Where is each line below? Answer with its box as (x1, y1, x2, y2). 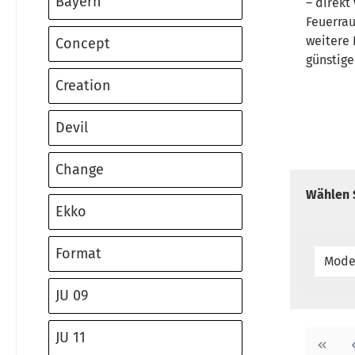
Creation (55, 77, 111, 94)
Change (55, 161, 104, 178)
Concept (55, 35, 110, 52)
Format (55, 245, 101, 262)
